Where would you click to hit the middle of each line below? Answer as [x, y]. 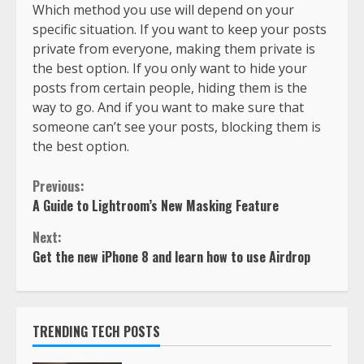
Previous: [58, 186]
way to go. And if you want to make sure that [168, 107]
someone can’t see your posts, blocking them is [177, 126]
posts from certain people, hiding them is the [170, 87]
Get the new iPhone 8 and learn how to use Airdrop [171, 256]
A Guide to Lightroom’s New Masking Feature [156, 205]
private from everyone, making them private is [174, 48]
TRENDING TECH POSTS [96, 331]
